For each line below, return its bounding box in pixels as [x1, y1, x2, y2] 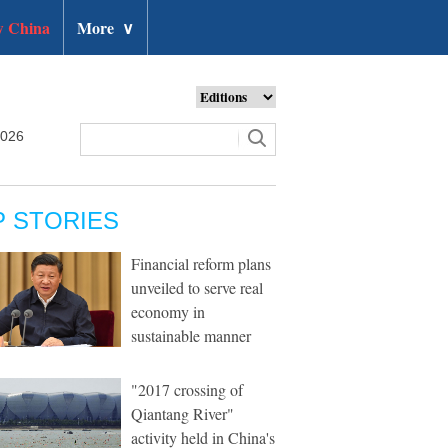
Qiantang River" [131, 403, 234, 424]
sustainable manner [131, 325, 251, 346]
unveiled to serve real [131, 277, 263, 298]
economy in [131, 301, 205, 322]
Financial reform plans [131, 253, 271, 274]
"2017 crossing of [131, 379, 243, 400]
